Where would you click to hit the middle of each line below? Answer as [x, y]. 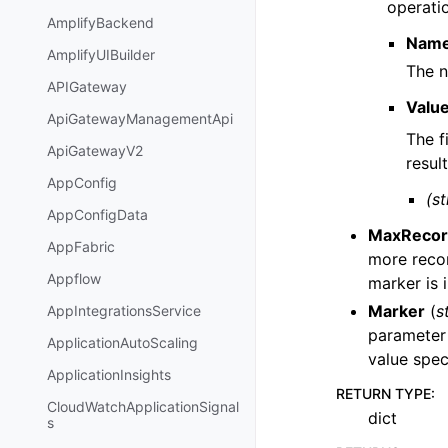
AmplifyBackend [100, 23]
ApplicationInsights [109, 375]
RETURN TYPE [383, 393]
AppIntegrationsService [124, 311]
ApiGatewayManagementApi [140, 119]
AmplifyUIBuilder [101, 55]
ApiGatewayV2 [95, 151]
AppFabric [81, 247]
